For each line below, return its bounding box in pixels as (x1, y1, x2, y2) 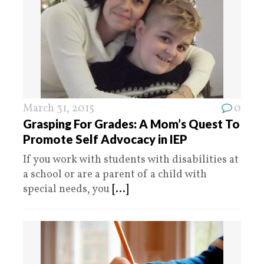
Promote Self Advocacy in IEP (23, 132, 187, 146)
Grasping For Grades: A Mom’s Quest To (23, 117, 240, 131)
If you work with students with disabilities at (23, 153, 239, 167)
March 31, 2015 (23, 101, 94, 116)
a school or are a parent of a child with (23, 167, 207, 182)
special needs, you (23, 182, 112, 197)
